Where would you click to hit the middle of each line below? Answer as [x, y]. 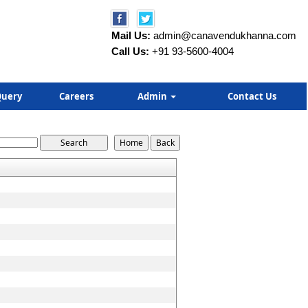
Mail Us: [131, 35]
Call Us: [130, 51]
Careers [76, 96]
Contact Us [252, 96]
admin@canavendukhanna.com [225, 35]
